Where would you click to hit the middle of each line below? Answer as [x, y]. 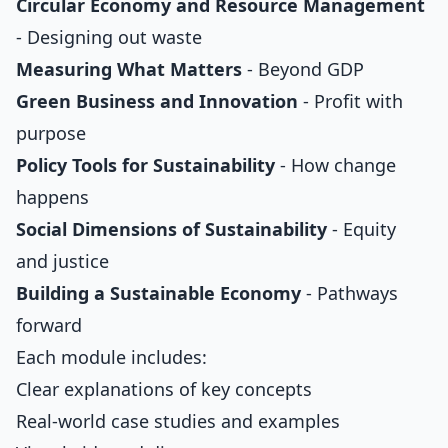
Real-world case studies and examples [178, 421]
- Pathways [349, 293]
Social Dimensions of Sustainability [171, 229]
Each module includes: [111, 357]
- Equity [361, 229]
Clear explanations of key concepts [164, 389]
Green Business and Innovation [157, 101]
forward [49, 325]
